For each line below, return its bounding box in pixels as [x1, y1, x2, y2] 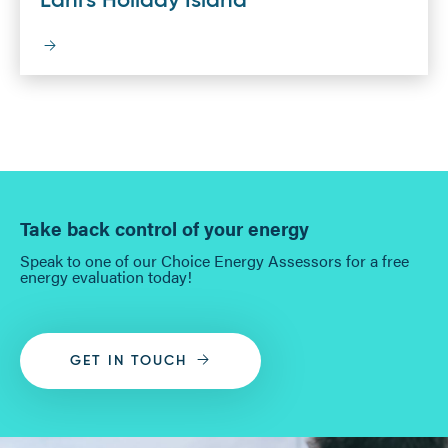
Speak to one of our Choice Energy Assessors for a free [20, 248, 409, 272]
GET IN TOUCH [70, 353, 187, 368]
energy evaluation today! [20, 264, 192, 288]
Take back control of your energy [20, 214, 309, 241]
